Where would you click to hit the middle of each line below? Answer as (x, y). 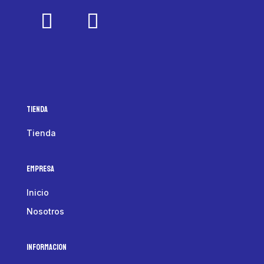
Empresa (40, 169)
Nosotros (45, 211)
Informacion (46, 247)
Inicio (37, 192)
